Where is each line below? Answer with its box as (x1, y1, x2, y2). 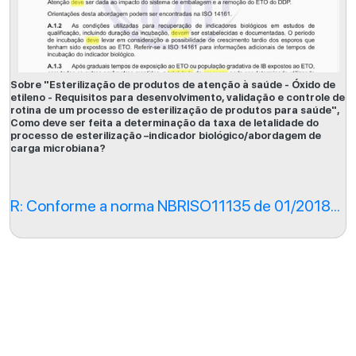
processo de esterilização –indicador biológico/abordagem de (10, 130, 321, 141)
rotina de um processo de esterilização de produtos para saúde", (10, 104, 339, 116)
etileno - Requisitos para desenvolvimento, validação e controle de (10, 91, 345, 103)
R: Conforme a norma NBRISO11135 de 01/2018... (10, 196, 340, 215)
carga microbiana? (10, 142, 106, 154)
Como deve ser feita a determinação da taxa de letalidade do (10, 117, 319, 129)
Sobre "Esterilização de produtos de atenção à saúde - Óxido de (10, 79, 335, 91)
